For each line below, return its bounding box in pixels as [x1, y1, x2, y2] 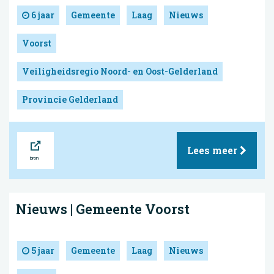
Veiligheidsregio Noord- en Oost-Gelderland [22, 65, 218, 77]
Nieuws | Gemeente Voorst [16, 199, 190, 218]
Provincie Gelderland [22, 93, 118, 105]
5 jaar [29, 244, 54, 256]
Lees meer [187, 143, 240, 157]
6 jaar [29, 9, 54, 21]
